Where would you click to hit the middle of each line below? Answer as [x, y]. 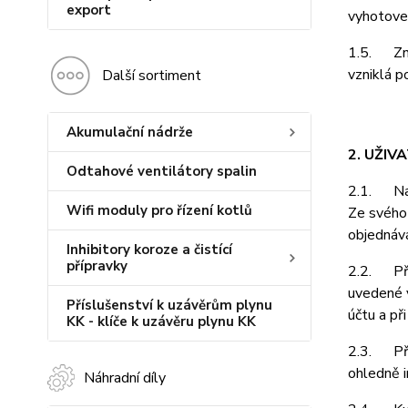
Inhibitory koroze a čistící [149, 250]
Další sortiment [152, 76]
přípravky [97, 266]
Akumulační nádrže [130, 132]
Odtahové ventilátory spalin [162, 171]
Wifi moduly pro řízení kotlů [159, 210]
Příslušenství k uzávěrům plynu [169, 305]
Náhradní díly [125, 378]
